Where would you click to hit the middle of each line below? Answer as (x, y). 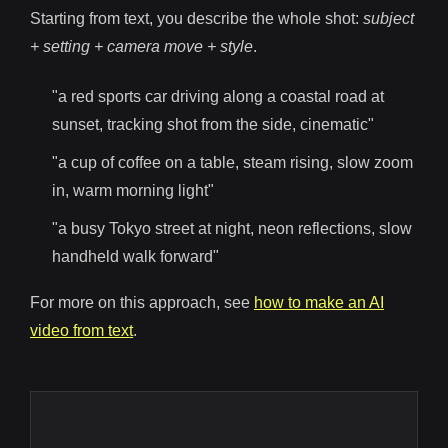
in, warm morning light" (133, 191)
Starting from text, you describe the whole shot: (196, 19)
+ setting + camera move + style (141, 47)
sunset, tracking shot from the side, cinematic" (213, 125)
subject (388, 19)
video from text (81, 331)
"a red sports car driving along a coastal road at (218, 97)
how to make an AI (319, 303)
